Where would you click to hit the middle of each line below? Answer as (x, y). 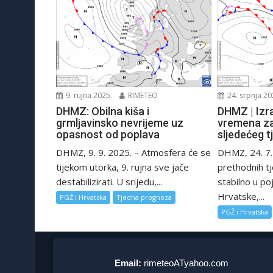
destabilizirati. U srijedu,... (109, 181)
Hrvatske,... (241, 196)
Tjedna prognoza (144, 197)
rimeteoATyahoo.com (186, 263)
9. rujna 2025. (88, 95)
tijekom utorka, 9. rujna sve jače (122, 167)
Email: (128, 263)
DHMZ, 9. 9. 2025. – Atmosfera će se (133, 152)
